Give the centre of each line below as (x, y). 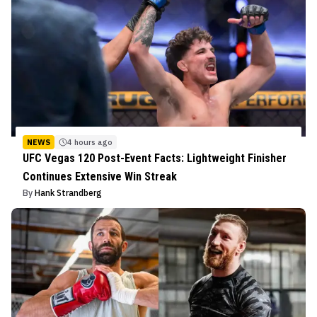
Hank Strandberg (68, 193)
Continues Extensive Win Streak (100, 177)
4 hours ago (90, 143)
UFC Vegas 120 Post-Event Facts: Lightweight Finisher (155, 158)
